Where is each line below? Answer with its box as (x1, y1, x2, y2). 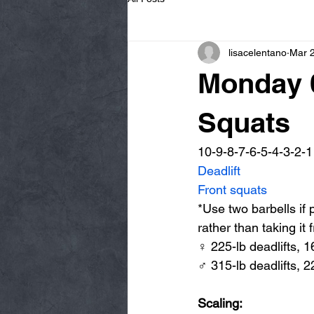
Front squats (198, 182, 267, 197)
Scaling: (198, 296, 243, 310)
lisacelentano (228, 46, 287, 58)
